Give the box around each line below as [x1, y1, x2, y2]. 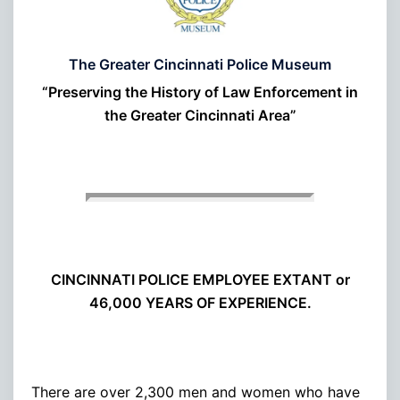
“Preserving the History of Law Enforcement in [42, 82, 358, 101]
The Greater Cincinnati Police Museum [69, 54, 331, 73]
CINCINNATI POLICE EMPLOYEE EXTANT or [50, 270, 350, 288]
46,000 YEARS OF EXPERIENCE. [88, 293, 312, 312]
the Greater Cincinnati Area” [104, 105, 296, 124]
